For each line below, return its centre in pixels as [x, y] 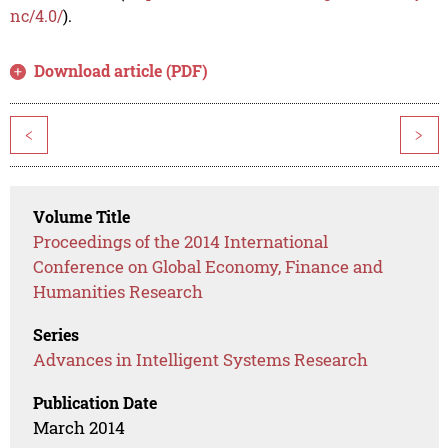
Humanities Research [118, 292]
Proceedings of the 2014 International [181, 242]
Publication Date [95, 403]
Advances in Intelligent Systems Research [201, 360]
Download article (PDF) [121, 71]
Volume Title [82, 217]
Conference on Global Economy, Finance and [208, 267]
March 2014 [79, 428]
